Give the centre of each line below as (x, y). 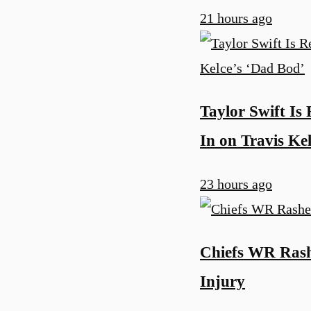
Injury (222, 281)
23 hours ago (236, 184)
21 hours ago (236, 18)
